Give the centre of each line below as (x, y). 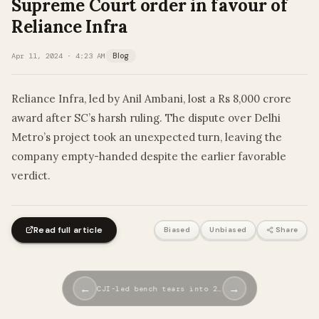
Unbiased (228, 230)
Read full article (68, 230)
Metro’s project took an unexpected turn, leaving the (147, 137)
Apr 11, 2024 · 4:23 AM (58, 56)
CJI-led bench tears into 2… (159, 288)
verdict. (31, 175)
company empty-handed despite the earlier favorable (149, 156)
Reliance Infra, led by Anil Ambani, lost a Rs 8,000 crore (151, 98)
